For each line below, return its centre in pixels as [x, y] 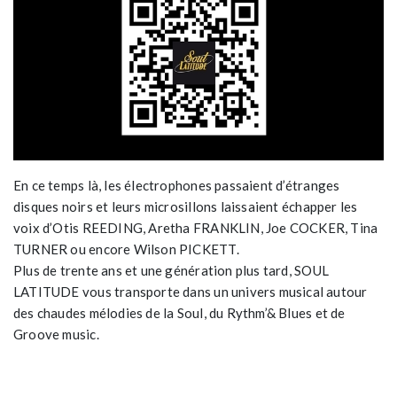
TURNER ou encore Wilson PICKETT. [126, 249]
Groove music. [56, 334]
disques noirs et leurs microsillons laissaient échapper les [186, 206]
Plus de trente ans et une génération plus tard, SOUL [171, 270]
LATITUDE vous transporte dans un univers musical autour [191, 291]
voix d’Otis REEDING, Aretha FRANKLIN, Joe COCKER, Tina [196, 227]
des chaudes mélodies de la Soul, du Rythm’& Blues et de [179, 312]
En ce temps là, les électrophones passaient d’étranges [177, 185]
